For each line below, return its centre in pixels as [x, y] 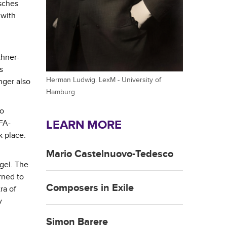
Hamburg [61, 92]
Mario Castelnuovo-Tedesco [110, 154]
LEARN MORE [84, 125]
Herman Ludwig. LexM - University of [104, 80]
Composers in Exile [90, 188]
